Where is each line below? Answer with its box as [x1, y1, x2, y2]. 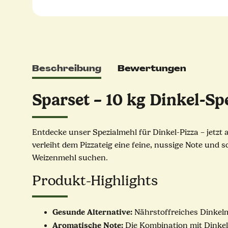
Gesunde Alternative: [52, 207, 132, 217]
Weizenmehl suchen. [32, 153, 108, 163]
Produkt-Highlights [32, 173, 158, 189]
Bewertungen [118, 63, 186, 74]
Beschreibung [32, 63, 101, 74]
